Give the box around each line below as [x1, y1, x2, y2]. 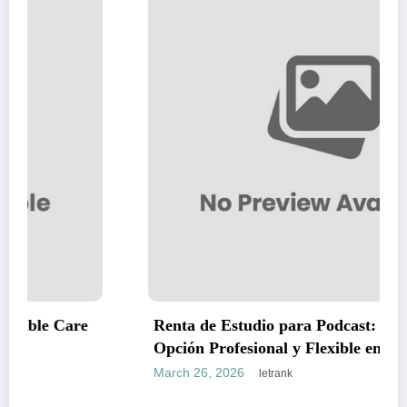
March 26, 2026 [33, 364, 124, 380]
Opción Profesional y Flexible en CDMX [33, 338, 317, 357]
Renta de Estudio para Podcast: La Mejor [33, 315, 328, 334]
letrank [138, 366, 173, 380]
